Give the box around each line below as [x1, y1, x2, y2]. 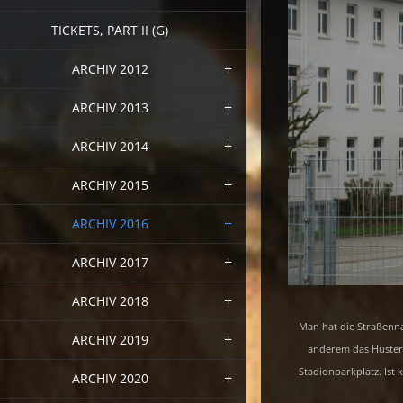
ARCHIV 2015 [71, 175, 148, 193]
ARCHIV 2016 [71, 214, 148, 232]
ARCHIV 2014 [71, 137, 148, 155]
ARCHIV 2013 [71, 98, 148, 116]
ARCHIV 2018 [71, 291, 148, 309]
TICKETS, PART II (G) [51, 21, 168, 39]
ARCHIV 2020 [71, 369, 148, 387]
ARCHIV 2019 [71, 330, 148, 348]
